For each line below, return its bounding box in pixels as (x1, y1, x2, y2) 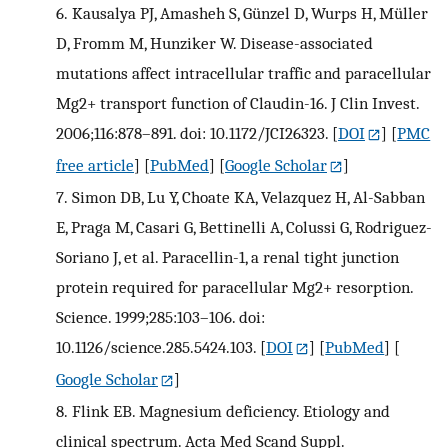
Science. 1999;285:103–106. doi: (56, 306, 265, 327)
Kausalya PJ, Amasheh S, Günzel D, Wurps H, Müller (71, 3, 428, 24)
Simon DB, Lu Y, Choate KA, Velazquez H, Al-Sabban (71, 186, 425, 207)
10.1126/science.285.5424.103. (56, 336, 256, 357)
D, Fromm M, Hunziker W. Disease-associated (56, 33, 373, 54)
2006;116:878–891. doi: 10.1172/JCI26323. (56, 123, 328, 144)
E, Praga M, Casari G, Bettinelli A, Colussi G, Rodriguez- (56, 216, 432, 237)
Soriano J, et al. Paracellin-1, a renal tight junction (56, 246, 399, 267)
